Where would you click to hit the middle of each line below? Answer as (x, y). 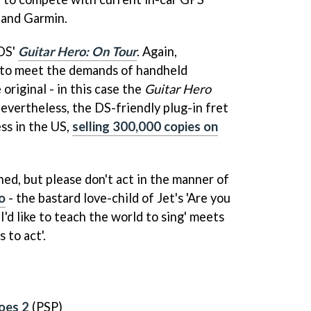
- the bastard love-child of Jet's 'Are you (118, 198)
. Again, (157, 52)
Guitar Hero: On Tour (77, 52)
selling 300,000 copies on (145, 127)
